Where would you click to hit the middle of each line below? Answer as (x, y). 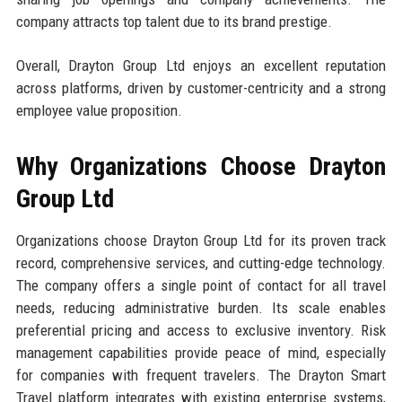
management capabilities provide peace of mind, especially (201, 352)
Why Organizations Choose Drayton (201, 166)
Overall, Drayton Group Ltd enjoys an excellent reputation (201, 65)
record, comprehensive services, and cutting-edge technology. (201, 262)
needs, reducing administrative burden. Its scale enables (201, 307)
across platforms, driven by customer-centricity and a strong (201, 87)
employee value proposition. (99, 110)
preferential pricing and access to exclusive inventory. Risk (201, 330)
